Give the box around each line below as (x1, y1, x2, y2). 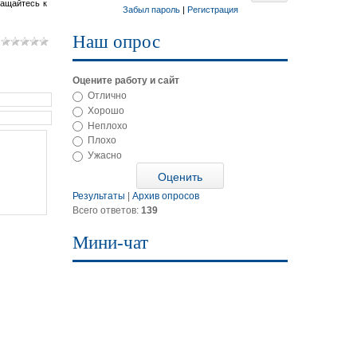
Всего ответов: (73, 205, 141, 217)
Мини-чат (73, 233, 148, 253)
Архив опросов (132, 190, 199, 202)
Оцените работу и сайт (73, 75, 179, 86)
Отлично (88, 89, 127, 101)
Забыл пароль (122, 5, 180, 14)
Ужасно (88, 150, 122, 162)
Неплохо (88, 120, 127, 131)
